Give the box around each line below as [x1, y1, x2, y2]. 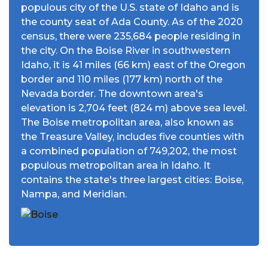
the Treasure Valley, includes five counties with [21, 130, 244, 142]
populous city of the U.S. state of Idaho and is [21, 1, 239, 13]
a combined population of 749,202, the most [21, 145, 237, 157]
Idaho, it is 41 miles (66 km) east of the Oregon [21, 59, 245, 71]
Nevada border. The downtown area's [21, 87, 203, 99]
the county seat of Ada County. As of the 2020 [21, 16, 243, 28]
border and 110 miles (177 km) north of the [21, 73, 223, 85]
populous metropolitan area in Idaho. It [21, 159, 211, 171]
